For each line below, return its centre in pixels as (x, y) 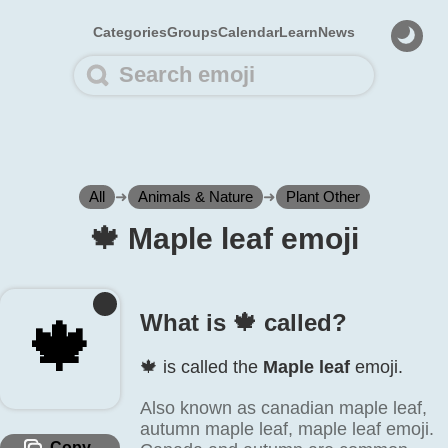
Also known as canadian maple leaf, (283, 408)
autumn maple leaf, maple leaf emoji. (287, 429)
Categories (130, 32)
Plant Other (322, 196)
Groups (192, 32)
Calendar (248, 32)
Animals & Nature (195, 196)
